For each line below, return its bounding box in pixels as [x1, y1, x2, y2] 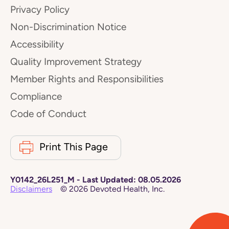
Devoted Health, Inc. [88, 184, 165, 194]
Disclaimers [10, 184, 52, 194]
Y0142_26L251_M [10, 174, 75, 185]
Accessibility [10, 39, 64, 50]
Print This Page [39, 141, 108, 152]
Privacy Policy [10, 4, 70, 15]
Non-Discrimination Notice [10, 21, 126, 32]
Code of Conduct [10, 108, 86, 119]
